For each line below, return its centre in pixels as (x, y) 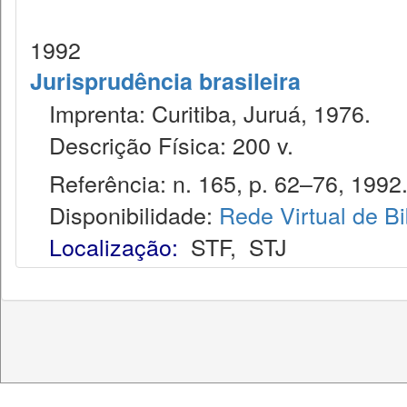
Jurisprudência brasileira (165, 81)
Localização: (114, 246)
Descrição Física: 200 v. (162, 144)
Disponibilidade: (124, 214)
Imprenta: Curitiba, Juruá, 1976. (200, 113)
